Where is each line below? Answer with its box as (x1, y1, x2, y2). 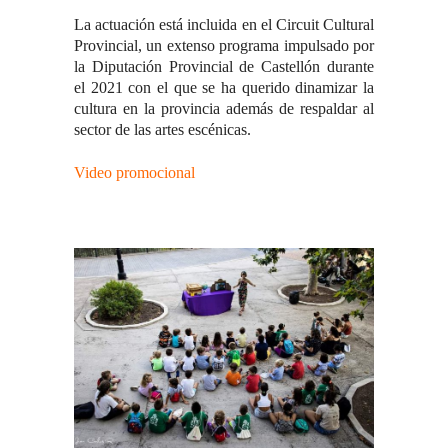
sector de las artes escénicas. (74, 121, 251, 139)
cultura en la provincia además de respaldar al (74, 100, 374, 118)
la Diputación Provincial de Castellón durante (74, 58, 374, 76)
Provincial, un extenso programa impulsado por (74, 37, 374, 55)
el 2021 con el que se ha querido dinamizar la (74, 79, 374, 97)
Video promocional (74, 164, 199, 182)
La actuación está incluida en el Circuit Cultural (74, 16, 374, 34)
